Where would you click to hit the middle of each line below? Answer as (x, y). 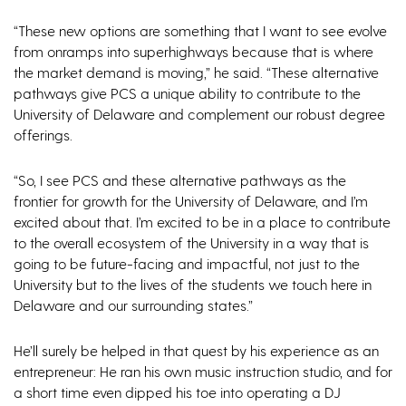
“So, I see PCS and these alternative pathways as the (180, 180)
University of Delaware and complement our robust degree (199, 114)
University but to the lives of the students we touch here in (193, 285)
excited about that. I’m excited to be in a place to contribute (202, 222)
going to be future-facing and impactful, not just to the (187, 264)
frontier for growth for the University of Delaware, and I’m (191, 201)
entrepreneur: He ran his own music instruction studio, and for (203, 372)
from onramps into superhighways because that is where (193, 52)
